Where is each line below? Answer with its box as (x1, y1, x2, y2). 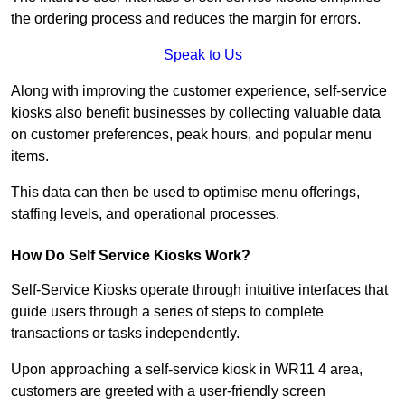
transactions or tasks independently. (11, 325, 243, 342)
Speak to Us (163, 47, 242, 63)
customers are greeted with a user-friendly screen (11, 383, 325, 400)
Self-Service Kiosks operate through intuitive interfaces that (11, 282, 388, 298)
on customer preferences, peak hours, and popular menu (11, 127, 372, 143)
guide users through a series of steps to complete (11, 304, 324, 320)
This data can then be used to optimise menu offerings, (11, 184, 360, 201)
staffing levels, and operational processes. (11, 206, 279, 222)
